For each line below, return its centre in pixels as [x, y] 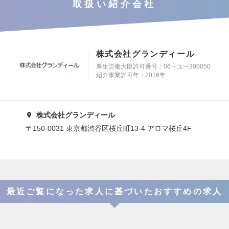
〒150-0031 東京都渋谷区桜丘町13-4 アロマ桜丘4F [109, 129]
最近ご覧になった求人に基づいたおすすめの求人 [114, 192]
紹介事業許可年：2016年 [131, 75]
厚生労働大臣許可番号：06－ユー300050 [153, 67]
